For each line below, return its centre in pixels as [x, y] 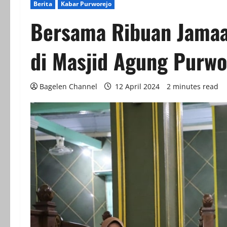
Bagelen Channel [68, 87]
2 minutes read [193, 87]
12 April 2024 [137, 87]
